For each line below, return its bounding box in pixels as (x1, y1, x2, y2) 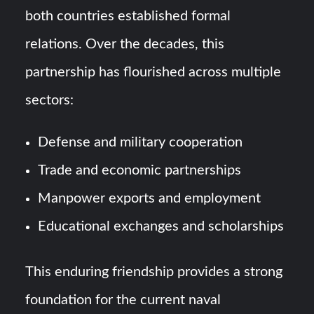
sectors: (25, 93, 74, 108)
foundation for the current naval (25, 292, 221, 307)
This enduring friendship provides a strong (25, 264, 283, 279)
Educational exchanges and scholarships (38, 219, 285, 234)
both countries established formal (25, 9, 231, 24)
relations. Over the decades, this (25, 37, 225, 52)
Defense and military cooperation (38, 135, 243, 150)
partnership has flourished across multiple (25, 65, 282, 80)
